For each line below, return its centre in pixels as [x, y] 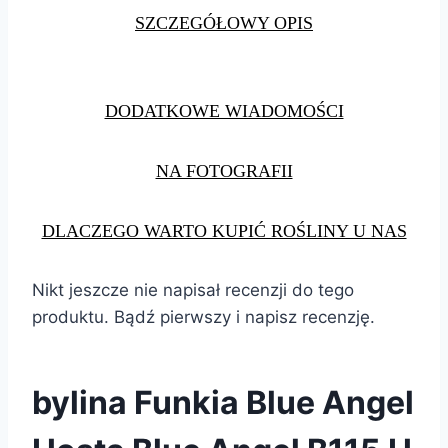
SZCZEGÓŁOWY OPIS [224, 22]
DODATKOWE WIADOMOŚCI [224, 110]
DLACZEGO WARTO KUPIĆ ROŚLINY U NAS [224, 230]
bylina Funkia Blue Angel [223, 402]
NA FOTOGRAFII [224, 170]
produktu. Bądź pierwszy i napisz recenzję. [203, 316]
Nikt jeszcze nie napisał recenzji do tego [193, 289]
